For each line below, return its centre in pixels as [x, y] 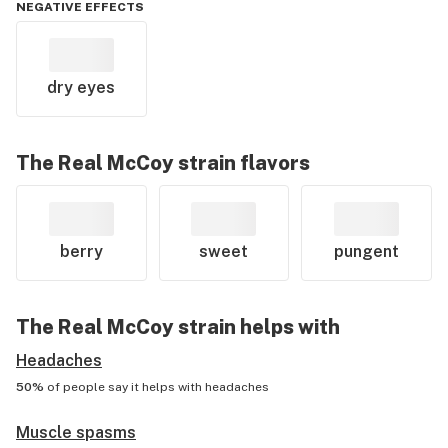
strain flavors [242, 163]
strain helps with [257, 327]
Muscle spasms [76, 432]
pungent [367, 251]
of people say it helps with [126, 387]
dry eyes [81, 87]
